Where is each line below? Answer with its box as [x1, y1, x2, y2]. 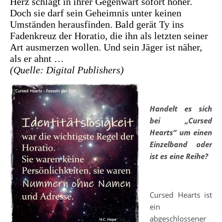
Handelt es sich [150, 104, 212, 114]
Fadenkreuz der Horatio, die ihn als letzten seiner [10, 30, 208, 42]
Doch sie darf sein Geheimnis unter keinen [10, 7, 181, 19]
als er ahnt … [10, 53, 64, 64]
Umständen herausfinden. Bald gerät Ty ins [10, 19, 184, 30]
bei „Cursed [150, 115, 212, 126]
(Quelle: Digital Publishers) [10, 64, 124, 76]
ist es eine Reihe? [150, 151, 208, 162]
